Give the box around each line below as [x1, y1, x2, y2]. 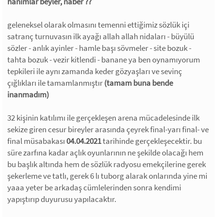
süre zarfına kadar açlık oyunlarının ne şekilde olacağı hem [7, 147, 203, 158]
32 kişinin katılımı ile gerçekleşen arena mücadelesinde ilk [7, 112, 200, 123]
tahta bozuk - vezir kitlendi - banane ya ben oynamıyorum [7, 54, 200, 65]
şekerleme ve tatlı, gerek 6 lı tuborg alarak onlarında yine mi [7, 170, 207, 181]
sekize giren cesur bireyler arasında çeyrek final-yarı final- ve [7, 124, 209, 135]
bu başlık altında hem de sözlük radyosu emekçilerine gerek [7, 158, 206, 170]
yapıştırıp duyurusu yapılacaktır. [7, 193, 116, 204]
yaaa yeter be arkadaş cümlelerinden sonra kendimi [7, 182, 181, 193]
